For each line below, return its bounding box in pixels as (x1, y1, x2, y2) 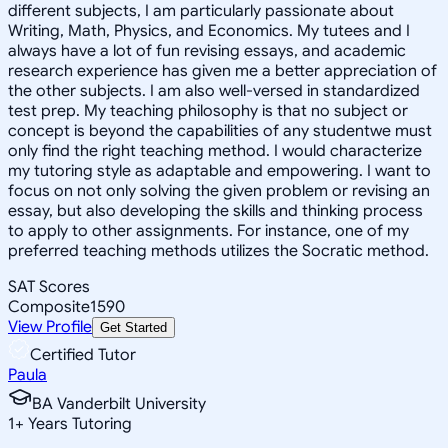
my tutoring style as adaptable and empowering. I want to (8, 160, 431, 181)
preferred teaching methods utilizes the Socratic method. (8, 240, 429, 261)
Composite (8, 296, 90, 317)
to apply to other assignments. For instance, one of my (8, 220, 409, 241)
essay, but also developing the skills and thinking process (8, 200, 423, 221)
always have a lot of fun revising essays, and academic (8, 40, 406, 61)
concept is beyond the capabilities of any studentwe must (8, 120, 432, 141)
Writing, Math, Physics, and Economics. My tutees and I (8, 20, 410, 41)
